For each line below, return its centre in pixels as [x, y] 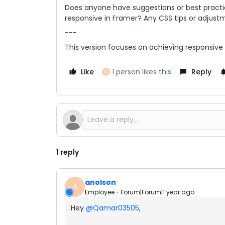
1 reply [68, 152]
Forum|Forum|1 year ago [157, 192]
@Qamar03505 [113, 208]
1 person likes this [142, 72]
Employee [100, 192]
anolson [100, 182]
